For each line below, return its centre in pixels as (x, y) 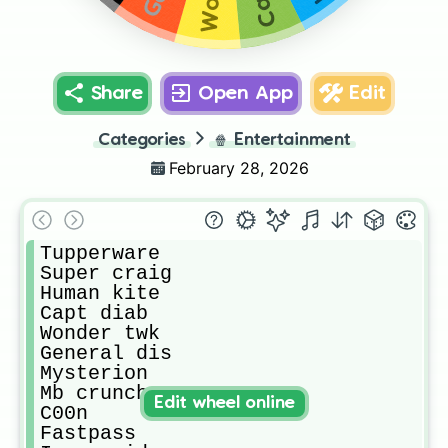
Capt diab (94, 313)
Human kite (100, 293)
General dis (106, 353)
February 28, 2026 (238, 168)
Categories (141, 140)
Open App (245, 93)
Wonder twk (100, 333)
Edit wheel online (224, 403)
